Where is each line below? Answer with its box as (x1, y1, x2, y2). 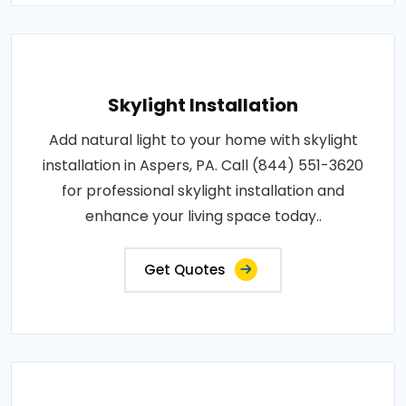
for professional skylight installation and (62, 179, 344, 201)
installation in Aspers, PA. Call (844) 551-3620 (43, 154, 363, 176)
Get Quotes (144, 259, 226, 279)
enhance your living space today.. (84, 205, 322, 227)
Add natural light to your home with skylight (48, 129, 358, 150)
